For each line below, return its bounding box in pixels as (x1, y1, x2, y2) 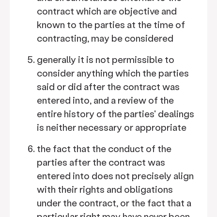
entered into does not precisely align (37, 170, 194, 182)
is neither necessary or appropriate (37, 121, 186, 133)
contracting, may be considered (37, 32, 173, 44)
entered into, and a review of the (37, 94, 174, 106)
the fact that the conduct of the (37, 142, 171, 155)
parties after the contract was (37, 156, 165, 168)
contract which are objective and (37, 5, 177, 17)
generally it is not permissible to (37, 53, 174, 65)
